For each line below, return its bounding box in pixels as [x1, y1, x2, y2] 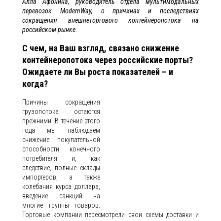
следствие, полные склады [22, 164, 100, 172]
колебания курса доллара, [22, 183, 100, 190]
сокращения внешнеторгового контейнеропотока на [22, 16, 199, 24]
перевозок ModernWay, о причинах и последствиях [22, 7, 199, 15]
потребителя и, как [22, 154, 100, 162]
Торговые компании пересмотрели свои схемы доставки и [22, 211, 199, 219]
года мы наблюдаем [22, 126, 100, 134]
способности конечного [22, 145, 100, 153]
